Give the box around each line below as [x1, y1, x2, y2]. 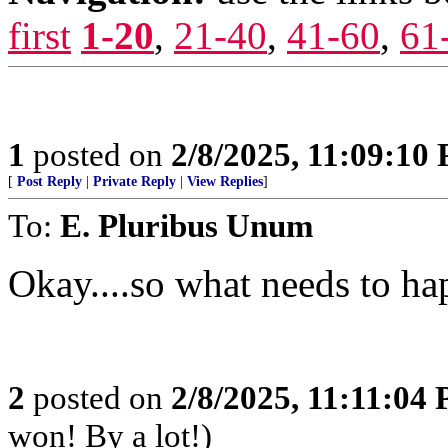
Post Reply [17, 174, 82, 189]
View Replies [187, 174, 263, 189]
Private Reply [93, 174, 176, 189]
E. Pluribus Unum [60, 207, 313, 244]
